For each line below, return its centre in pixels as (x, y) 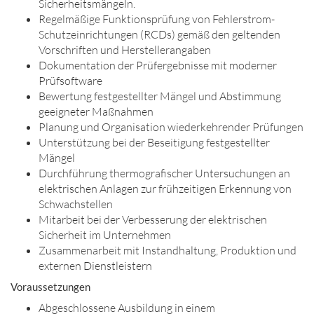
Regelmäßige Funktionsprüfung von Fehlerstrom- (157, 19)
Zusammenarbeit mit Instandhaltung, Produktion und (168, 250)
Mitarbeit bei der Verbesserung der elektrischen (153, 219)
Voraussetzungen (50, 287)
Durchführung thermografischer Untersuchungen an (164, 173)
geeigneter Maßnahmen (96, 111)
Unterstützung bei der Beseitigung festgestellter (154, 142)
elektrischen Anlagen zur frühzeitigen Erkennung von (165, 189)
